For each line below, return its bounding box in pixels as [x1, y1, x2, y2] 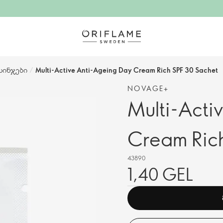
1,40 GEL [127, 163, 193, 185]
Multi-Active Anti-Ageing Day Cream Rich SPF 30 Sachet [35, 65, 218, 75]
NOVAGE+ [127, 84, 169, 93]
